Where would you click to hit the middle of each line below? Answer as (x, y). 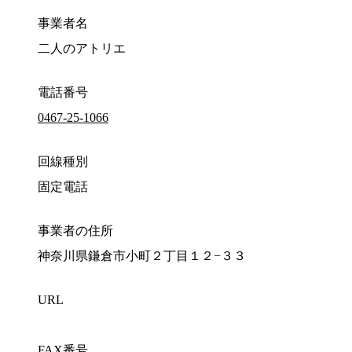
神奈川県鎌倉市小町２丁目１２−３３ (142, 256)
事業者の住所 (75, 231)
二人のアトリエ (82, 49)
